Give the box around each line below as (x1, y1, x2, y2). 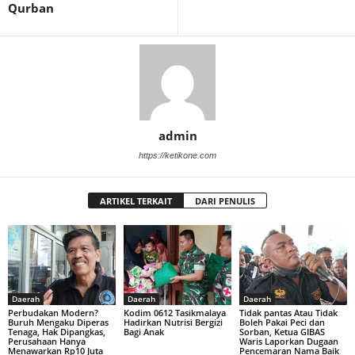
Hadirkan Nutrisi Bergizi (123, 316, 223, 329)
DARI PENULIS (195, 194, 255, 207)
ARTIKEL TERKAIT (100, 194, 172, 207)
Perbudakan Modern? (8, 307, 98, 319)
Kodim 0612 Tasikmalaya (123, 307, 226, 319)
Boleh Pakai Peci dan (239, 316, 325, 329)
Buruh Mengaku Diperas (8, 316, 109, 329)
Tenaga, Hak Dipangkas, (8, 326, 105, 338)
